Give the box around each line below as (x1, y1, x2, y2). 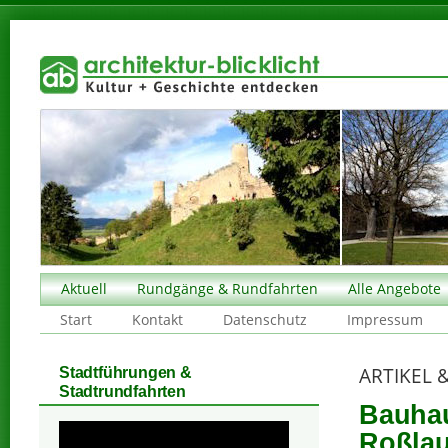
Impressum (347, 310, 423, 329)
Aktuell (61, 279, 107, 298)
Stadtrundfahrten (59, 382, 186, 400)
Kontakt (132, 310, 183, 329)
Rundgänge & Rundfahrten (137, 279, 318, 298)
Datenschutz (223, 310, 307, 329)
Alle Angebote (348, 279, 441, 298)
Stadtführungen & (59, 363, 192, 381)
